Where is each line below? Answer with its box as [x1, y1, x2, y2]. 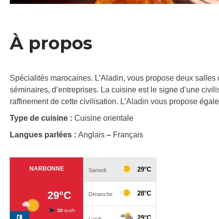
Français [111, 131, 143, 139]
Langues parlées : [10, 131, 78, 139]
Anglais [78, 131, 107, 139]
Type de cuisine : [10, 114, 74, 123]
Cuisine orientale [74, 114, 133, 123]
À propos [10, 32, 92, 54]
